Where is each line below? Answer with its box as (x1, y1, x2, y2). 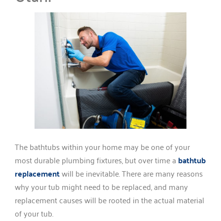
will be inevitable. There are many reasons (60, 166, 203, 180)
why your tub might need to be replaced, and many (15, 179, 188, 193)
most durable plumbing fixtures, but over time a (15, 152, 178, 167)
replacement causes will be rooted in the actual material (15, 192, 204, 207)
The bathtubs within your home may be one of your (15, 139, 190, 153)
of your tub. (15, 206, 53, 220)
